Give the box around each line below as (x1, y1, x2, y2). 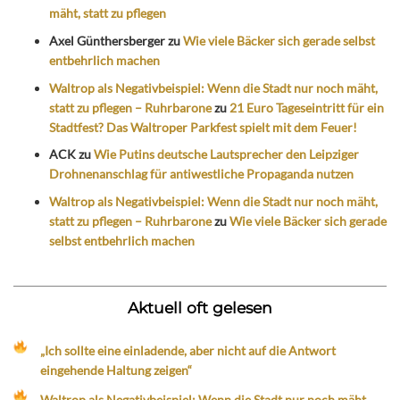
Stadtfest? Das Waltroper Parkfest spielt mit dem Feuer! (49, 119, 357, 135)
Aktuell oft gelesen (128, 297, 272, 317)
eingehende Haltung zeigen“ (40, 362, 193, 378)
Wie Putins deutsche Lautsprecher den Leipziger (94, 146, 359, 162)
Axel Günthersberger (49, 32, 165, 48)
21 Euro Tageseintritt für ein (229, 99, 384, 115)
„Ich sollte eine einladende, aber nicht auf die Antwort (40, 342, 337, 358)
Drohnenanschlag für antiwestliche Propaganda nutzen (49, 166, 354, 182)
